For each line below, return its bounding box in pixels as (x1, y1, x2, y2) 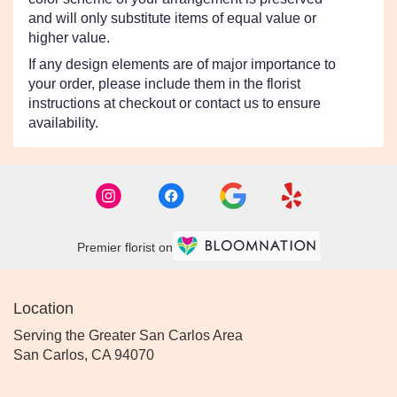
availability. (28, 115, 98, 130)
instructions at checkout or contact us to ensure (28, 96, 321, 111)
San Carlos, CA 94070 (13, 347, 154, 362)
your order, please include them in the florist (28, 76, 300, 91)
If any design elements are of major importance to (28, 57, 336, 72)
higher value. (28, 30, 110, 45)
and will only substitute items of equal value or (28, 11, 316, 26)
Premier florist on (77, 239, 173, 254)
